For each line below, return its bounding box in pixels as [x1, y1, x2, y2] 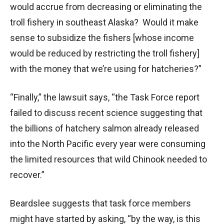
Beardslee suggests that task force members [10, 197, 191, 208]
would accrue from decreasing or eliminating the [10, 1, 202, 12]
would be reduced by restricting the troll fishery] [10, 47, 199, 58]
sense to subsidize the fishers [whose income [10, 32, 194, 43]
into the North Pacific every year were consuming [10, 138, 205, 149]
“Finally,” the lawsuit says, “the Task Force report [10, 91, 199, 102]
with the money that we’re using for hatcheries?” [10, 63, 201, 74]
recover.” [10, 169, 46, 180]
